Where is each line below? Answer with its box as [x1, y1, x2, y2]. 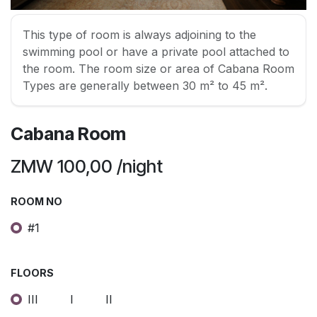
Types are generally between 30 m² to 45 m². [23, 79, 267, 93]
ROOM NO [11, 195, 62, 208]
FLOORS [11, 267, 54, 279]
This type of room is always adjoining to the [23, 28, 256, 42]
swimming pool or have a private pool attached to [23, 45, 289, 59]
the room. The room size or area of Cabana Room [23, 62, 294, 76]
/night [117, 156, 163, 178]
